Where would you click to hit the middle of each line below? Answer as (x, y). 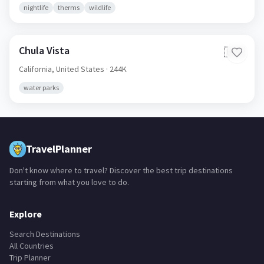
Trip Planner (30, 258)
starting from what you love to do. (69, 182)
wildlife (100, 7)
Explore (26, 214)
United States (80, 69)
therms (69, 7)
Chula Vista (44, 50)
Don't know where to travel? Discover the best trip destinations (121, 170)
